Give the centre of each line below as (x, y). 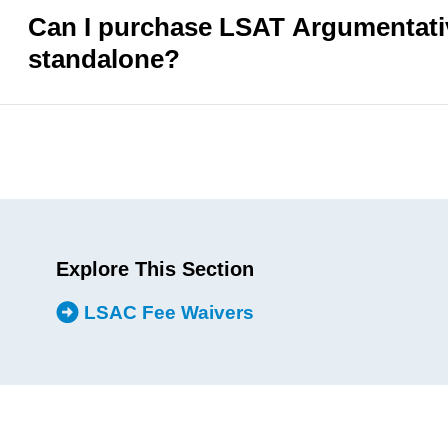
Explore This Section (154, 269)
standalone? (103, 59)
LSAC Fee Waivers (166, 312)
